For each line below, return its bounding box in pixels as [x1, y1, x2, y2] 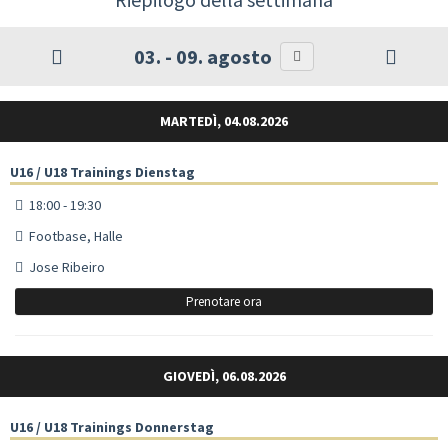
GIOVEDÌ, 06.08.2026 [162, 366, 286, 385]
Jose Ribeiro [23, 257, 105, 276]
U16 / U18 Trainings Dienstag [10, 162, 195, 181]
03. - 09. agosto [133, 43, 272, 69]
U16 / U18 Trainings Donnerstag [10, 417, 214, 436]
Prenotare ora [186, 292, 262, 310]
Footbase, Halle [23, 226, 123, 245]
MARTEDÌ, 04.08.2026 [160, 111, 288, 130]
